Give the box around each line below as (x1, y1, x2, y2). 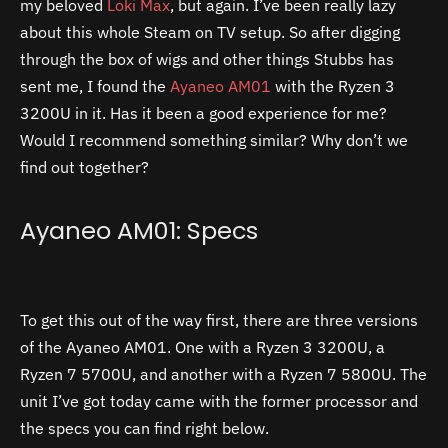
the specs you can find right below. (20, 418, 269, 439)
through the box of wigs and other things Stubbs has (20, 48, 394, 69)
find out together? (20, 156, 149, 177)
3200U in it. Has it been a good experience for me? (20, 102, 387, 123)
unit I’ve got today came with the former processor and (20, 391, 418, 412)
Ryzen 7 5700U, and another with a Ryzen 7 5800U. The (20, 364, 427, 385)
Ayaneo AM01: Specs (20, 213, 258, 247)
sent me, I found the (20, 75, 170, 96)
